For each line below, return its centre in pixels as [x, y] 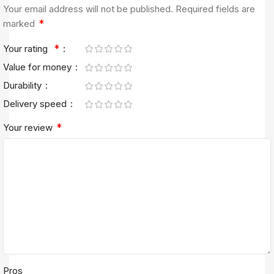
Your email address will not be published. [88, 9]
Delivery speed [36, 103]
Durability [24, 85]
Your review [29, 127]
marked [20, 23]
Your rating [28, 48]
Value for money [39, 67]
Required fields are [215, 9]
